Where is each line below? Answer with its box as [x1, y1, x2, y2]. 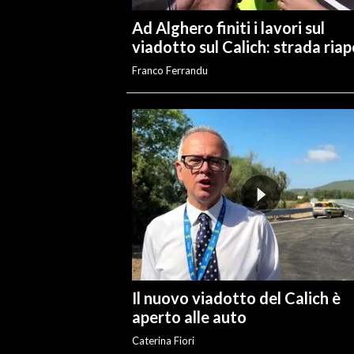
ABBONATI [16, 51, 68, 64]
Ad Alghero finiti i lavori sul [131, 17, 325, 37]
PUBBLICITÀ [16, 124, 73, 137]
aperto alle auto [131, 307, 247, 326]
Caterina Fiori [131, 333, 194, 347]
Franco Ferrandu [131, 63, 208, 77]
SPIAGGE [16, 148, 59, 160]
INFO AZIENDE [16, 26, 88, 39]
